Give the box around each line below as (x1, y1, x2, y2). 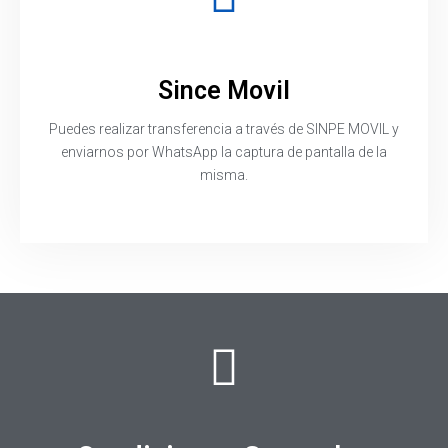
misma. (200, 166, 248, 183)
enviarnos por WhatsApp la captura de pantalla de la (61, 143, 387, 160)
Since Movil (158, 75, 290, 105)
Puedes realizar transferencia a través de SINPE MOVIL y (49, 120, 399, 137)
